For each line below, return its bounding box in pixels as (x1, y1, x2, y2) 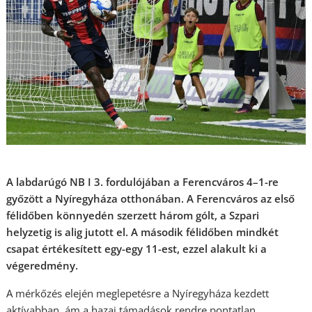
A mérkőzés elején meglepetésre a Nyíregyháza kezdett (6, 286, 270, 300)
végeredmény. (6, 258, 79, 272)
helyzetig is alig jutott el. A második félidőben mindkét (6, 224, 279, 239)
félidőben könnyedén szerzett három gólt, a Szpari (6, 208, 260, 222)
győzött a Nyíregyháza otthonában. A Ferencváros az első (6, 191, 295, 205)
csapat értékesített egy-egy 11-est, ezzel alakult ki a (6, 241, 267, 256)
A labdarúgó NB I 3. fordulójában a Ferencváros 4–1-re (6, 174, 279, 189)
